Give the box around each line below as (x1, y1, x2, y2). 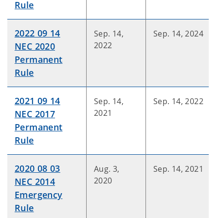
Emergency (15, 189, 63, 200)
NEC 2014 (15, 176, 55, 187)
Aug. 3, (94, 163, 120, 174)
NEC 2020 (15, 40, 55, 52)
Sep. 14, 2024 (153, 28, 203, 39)
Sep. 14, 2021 (153, 163, 203, 174)
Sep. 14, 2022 (153, 96, 203, 107)
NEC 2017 (15, 108, 55, 120)
